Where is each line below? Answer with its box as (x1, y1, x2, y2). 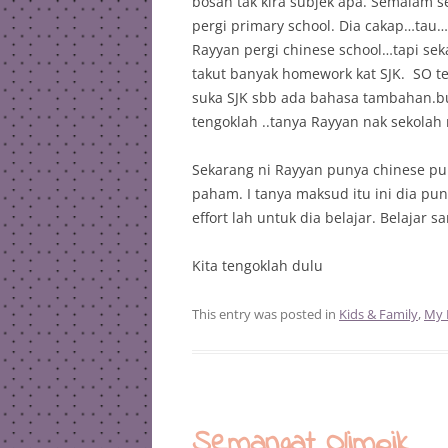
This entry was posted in (192, 305, 339, 323)
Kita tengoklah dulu (192, 256, 323, 275)
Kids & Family (339, 305, 418, 323)
